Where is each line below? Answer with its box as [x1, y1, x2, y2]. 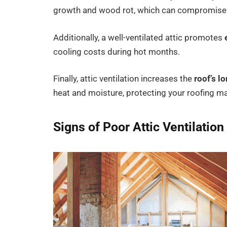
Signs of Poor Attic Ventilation [53, 119, 224, 134]
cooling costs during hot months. [53, 47, 180, 57]
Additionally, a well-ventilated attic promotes [53, 32, 225, 43]
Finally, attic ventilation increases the [53, 74, 195, 84]
